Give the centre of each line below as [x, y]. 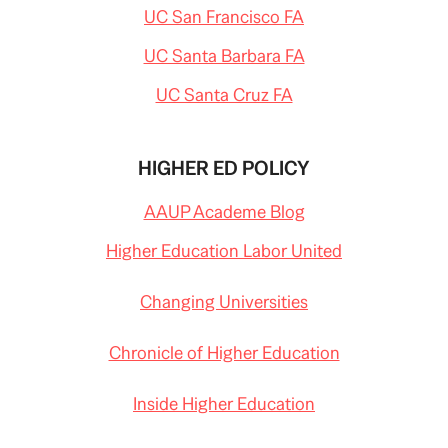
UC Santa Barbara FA [224, 55]
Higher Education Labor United [224, 250]
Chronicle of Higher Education [224, 352]
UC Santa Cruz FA [224, 94]
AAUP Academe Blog [224, 211]
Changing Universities [224, 301]
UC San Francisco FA [224, 16]
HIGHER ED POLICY [224, 168]
